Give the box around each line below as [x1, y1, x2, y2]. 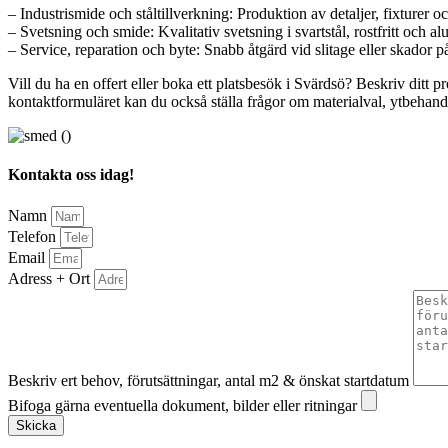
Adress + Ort [8, 269, 94, 287]
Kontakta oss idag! [8, 166, 134, 184]
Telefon [8, 227, 60, 245]
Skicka [16, 417, 56, 433]
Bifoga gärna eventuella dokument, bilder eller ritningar [8, 396, 361, 414]
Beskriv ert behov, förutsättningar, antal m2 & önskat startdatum [8, 371, 413, 389]
